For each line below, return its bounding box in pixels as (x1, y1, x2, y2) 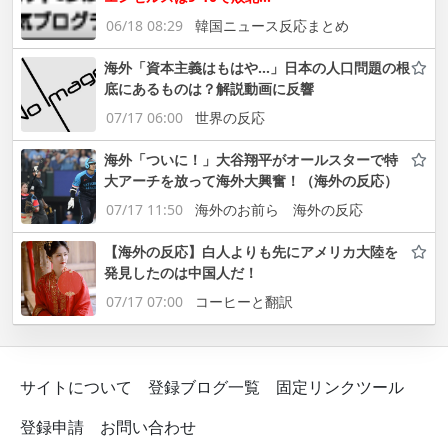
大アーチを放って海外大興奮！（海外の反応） (104, 171, 398, 190)
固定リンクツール (276, 376, 404, 398)
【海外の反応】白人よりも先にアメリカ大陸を (104, 242, 398, 261)
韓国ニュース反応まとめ (195, 16, 349, 35)
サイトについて (20, 376, 132, 398)
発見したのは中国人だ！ (104, 263, 258, 282)
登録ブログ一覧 (148, 376, 260, 398)
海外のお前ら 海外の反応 (195, 200, 363, 219)
